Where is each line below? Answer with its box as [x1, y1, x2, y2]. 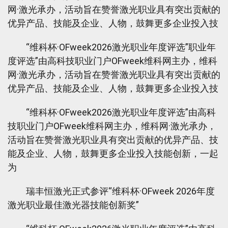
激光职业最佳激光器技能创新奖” [8, 199, 139, 210]
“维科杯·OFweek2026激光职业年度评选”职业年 [8, 42, 216, 52]
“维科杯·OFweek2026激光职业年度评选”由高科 [8, 107, 216, 118]
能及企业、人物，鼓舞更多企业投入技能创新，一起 [8, 148, 218, 159]
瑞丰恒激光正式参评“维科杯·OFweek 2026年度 [8, 186, 215, 196]
